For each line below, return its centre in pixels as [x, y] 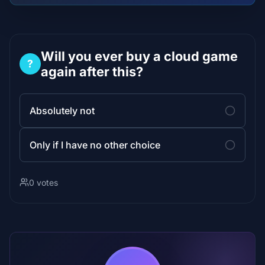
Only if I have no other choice [95, 145]
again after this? [92, 71]
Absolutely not [62, 110]
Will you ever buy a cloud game [139, 56]
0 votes [43, 182]
